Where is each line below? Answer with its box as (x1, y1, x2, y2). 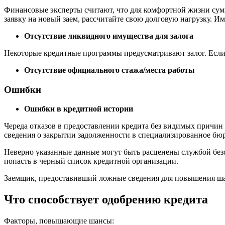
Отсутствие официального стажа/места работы (24, 65, 195, 74)
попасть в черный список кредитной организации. (4, 157, 178, 166)
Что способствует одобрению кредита (4, 193, 208, 206)
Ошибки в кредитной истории (24, 104, 133, 114)
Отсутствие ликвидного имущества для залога (24, 31, 193, 40)
